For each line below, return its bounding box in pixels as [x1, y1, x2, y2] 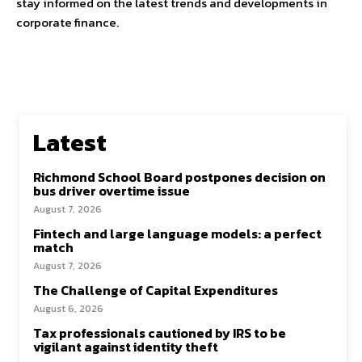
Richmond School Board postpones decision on [33, 167, 326, 187]
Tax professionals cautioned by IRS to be [33, 323, 286, 343]
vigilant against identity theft [33, 337, 218, 356]
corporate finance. [16, 13, 119, 32]
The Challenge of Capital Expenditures [33, 280, 278, 300]
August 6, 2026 [33, 301, 103, 316]
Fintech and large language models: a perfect [33, 224, 322, 243]
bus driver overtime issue [33, 181, 190, 200]
